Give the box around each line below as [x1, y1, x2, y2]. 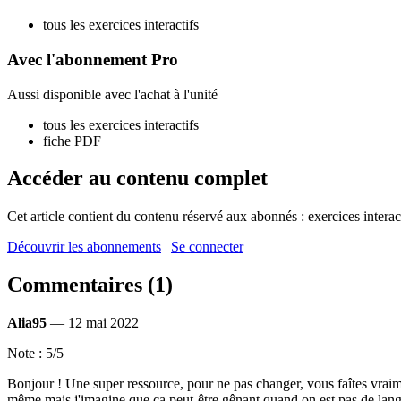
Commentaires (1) [7, 273, 173, 297]
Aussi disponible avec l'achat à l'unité [7, 86, 218, 102]
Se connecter [171, 239, 243, 255]
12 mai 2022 [68, 315, 139, 331]
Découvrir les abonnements [7, 239, 161, 255]
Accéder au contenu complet [7, 166, 268, 191]
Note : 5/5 [7, 346, 64, 362]
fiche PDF [43, 132, 101, 149]
